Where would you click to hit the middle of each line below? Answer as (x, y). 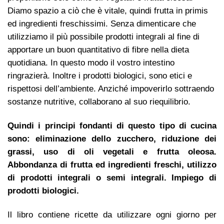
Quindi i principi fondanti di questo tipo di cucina (112, 125)
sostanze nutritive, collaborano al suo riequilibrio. (99, 101)
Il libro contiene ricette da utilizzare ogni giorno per (112, 214)
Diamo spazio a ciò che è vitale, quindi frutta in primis (108, 10)
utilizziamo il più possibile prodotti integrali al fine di (103, 36)
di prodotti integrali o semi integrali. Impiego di (112, 177)
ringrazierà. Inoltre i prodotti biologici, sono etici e (100, 75)
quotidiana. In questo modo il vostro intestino (91, 62)
